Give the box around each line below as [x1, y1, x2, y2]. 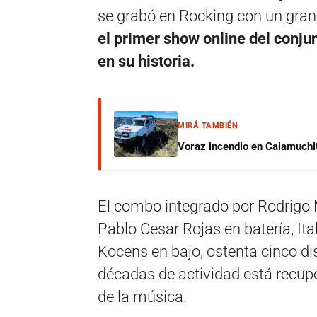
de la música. [98, 288, 187, 306]
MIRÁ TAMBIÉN [178, 121, 238, 130]
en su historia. [98, 52, 195, 70]
